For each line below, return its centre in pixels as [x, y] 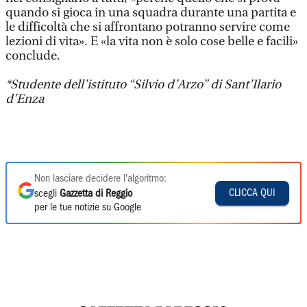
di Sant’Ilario [246, 85]
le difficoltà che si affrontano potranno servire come [148, 27]
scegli [47, 194]
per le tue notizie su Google [88, 208]
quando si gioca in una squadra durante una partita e [151, 13]
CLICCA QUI [252, 193]
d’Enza [25, 99]
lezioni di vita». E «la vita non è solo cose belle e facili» [152, 41]
